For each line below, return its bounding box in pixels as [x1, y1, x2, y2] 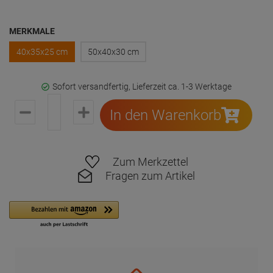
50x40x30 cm [88, 47, 139, 57]
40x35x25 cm [16, 47, 68, 57]
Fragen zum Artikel [105, 169, 195, 182]
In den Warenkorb [109, 107, 221, 124]
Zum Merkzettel [112, 155, 188, 168]
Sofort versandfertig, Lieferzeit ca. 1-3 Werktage [52, 82, 232, 91]
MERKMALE [9, 26, 55, 36]
